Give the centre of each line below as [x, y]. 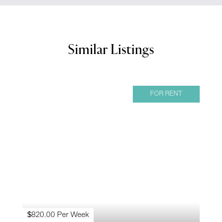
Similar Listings [111, 51]
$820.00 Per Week [58, 215]
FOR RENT [166, 94]
